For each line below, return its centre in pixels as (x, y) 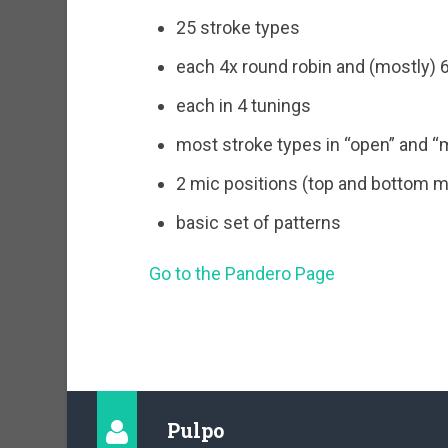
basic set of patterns (258, 223)
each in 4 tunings (243, 106)
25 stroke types (237, 28)
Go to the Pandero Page (241, 273)
